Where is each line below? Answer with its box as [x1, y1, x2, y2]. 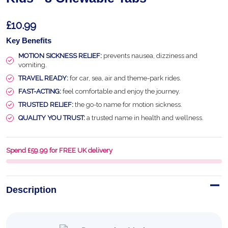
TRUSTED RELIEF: [18, 101, 73, 108]
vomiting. [18, 61, 47, 69]
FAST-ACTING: [18, 88, 61, 95]
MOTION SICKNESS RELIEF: [18, 52, 102, 60]
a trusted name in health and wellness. [85, 114, 204, 122]
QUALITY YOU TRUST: [18, 114, 85, 122]
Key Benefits [6, 36, 51, 45]
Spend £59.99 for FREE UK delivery [6, 147, 112, 154]
